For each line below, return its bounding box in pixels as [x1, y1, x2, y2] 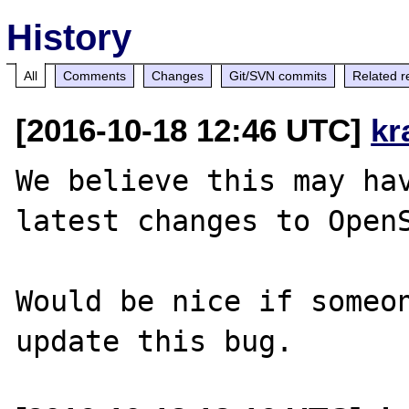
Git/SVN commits [229, 68, 328, 83]
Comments [63, 68, 127, 83]
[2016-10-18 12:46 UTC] [16, 111, 372, 148]
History [6, 16, 132, 58]
